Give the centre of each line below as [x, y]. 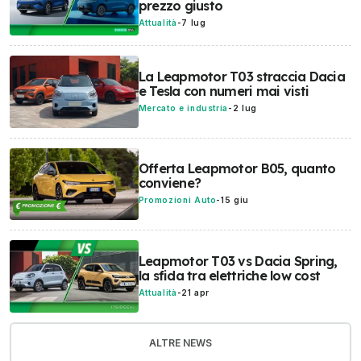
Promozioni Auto [177, 200]
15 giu [235, 200]
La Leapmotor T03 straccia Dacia [241, 76]
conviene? [170, 183]
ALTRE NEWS [180, 343]
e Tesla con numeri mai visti [224, 91]
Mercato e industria [183, 108]
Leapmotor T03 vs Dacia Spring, [238, 261]
